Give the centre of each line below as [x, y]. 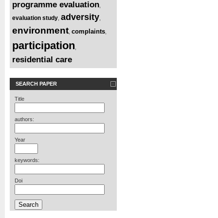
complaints [88, 31]
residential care [42, 59]
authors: [24, 119]
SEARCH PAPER [36, 83]
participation [44, 45]
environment [40, 30]
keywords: [27, 160]
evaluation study [35, 18]
